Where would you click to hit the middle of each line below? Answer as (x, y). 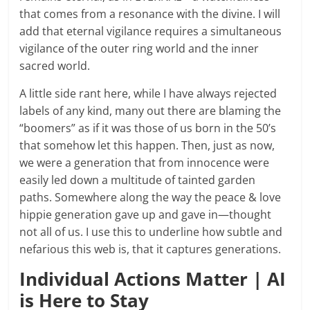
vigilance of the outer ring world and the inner (139, 48)
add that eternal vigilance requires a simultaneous (151, 31)
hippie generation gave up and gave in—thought (146, 214)
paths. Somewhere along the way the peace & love (151, 197)
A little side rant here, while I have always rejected (148, 93)
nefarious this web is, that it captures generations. (151, 249)
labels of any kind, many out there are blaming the (151, 110)
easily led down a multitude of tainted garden (138, 180)
